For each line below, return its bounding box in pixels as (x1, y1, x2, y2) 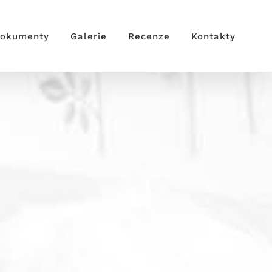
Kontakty (191, 31, 236, 42)
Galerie (70, 31, 107, 42)
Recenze (128, 31, 170, 42)
